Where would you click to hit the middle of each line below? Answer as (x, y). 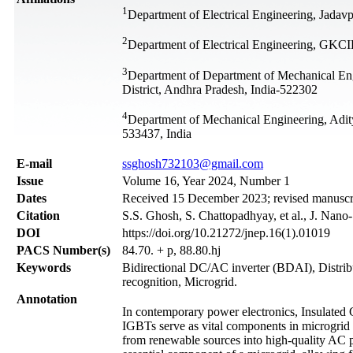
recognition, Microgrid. (180, 281)
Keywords (44, 267)
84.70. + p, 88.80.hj (171, 250)
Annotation (47, 299)
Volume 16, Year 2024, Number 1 (206, 180)
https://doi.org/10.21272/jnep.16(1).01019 (226, 232)
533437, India (157, 134)
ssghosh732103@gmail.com (193, 163)
